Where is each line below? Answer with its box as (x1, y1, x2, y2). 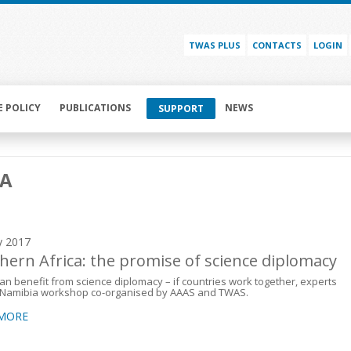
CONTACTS (252, 39, 302, 52)
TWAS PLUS (189, 39, 241, 52)
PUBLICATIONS (60, 101, 131, 115)
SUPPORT (158, 102, 204, 116)
